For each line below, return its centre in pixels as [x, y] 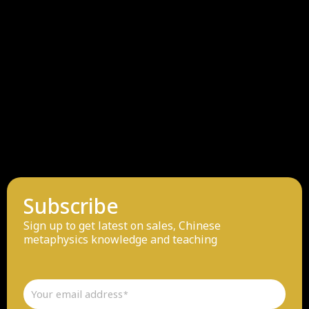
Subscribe [71, 206]
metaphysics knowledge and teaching [120, 239]
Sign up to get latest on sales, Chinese [122, 225]
